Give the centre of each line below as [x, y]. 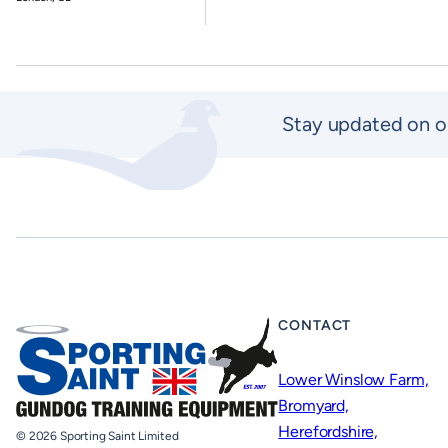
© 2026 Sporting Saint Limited [97, 435]
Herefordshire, [328, 431]
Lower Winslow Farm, [353, 379]
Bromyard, [313, 405]
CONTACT [315, 325]
